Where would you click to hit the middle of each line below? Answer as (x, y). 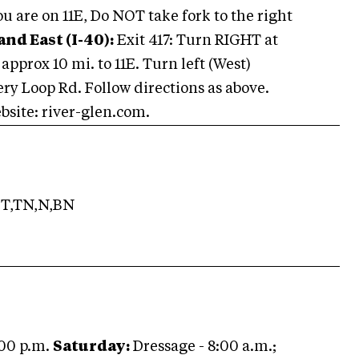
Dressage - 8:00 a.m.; (203, 347)
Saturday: (91, 347)
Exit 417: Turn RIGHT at (196, 41)
